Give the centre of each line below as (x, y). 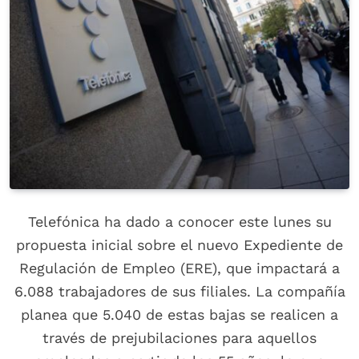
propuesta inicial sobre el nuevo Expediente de (179, 245)
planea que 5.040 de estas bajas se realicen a (179, 315)
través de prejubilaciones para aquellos (179, 338)
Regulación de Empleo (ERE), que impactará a (179, 268)
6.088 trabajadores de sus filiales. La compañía (179, 292)
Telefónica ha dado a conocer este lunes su (179, 222)
